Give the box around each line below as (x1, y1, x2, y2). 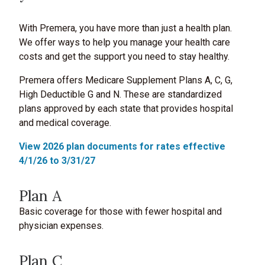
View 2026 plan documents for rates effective (19, 141, 225, 152)
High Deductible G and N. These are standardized (19, 89, 222, 100)
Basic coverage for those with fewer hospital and (19, 206, 222, 217)
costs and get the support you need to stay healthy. (19, 51, 230, 62)
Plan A (19, 186, 62, 205)
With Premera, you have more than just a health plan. (19, 22, 232, 34)
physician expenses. (19, 220, 104, 231)
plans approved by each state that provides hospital (19, 103, 233, 114)
